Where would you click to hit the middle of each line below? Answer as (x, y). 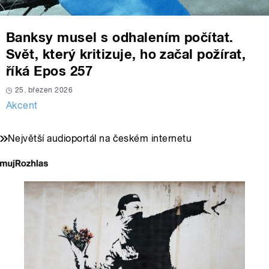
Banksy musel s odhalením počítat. (120, 38)
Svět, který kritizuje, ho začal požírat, (126, 54)
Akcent (22, 106)
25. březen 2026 (44, 90)
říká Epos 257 (50, 71)
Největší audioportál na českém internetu (100, 139)
